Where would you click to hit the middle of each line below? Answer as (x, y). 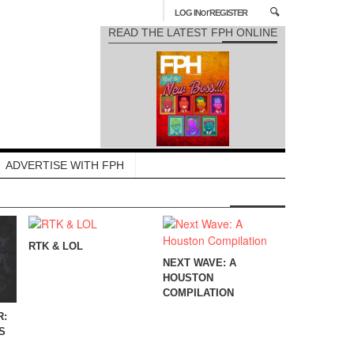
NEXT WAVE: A (200, 263)
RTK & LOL (56, 246)
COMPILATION (198, 293)
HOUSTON (188, 278)
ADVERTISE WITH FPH (65, 165)
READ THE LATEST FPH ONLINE (193, 32)
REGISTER (228, 13)
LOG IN (188, 13)
